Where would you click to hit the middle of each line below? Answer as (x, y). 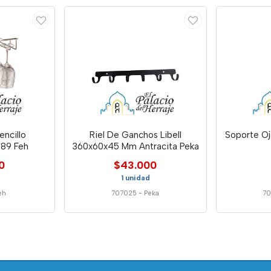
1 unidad (135, 178)
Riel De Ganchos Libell (135, 135)
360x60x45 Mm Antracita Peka (135, 146)
